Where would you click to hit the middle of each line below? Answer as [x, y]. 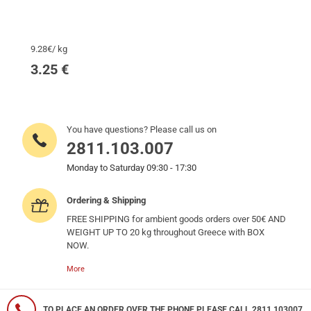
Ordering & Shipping [107, 200]
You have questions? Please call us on [142, 129]
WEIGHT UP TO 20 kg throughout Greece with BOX [166, 232]
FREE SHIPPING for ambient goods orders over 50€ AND [177, 219]
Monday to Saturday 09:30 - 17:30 [132, 167]
